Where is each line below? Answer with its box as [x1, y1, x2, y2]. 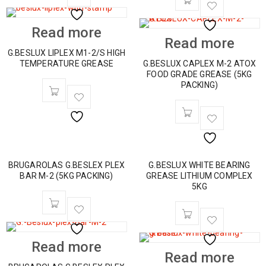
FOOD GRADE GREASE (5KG [147, 69, 252, 79]
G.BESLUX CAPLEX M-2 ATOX [142, 59, 256, 68]
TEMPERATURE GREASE [19, 59, 114, 68]
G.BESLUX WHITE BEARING [148, 160, 251, 170]
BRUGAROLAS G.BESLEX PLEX [8, 160, 125, 170]
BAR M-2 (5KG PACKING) [20, 171, 113, 180]
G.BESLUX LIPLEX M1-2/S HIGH [7, 48, 126, 58]
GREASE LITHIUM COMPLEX [146, 171, 253, 180]
